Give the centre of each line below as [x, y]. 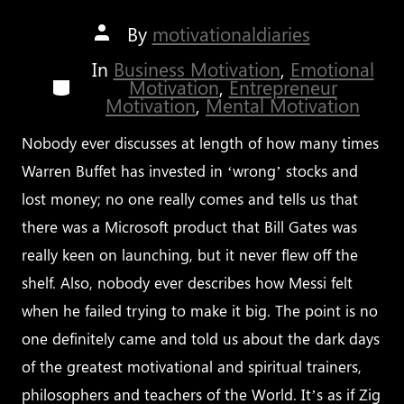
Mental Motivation [283, 106]
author [121, 50]
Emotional [332, 69]
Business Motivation [197, 69]
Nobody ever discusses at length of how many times [201, 143]
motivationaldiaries [231, 34]
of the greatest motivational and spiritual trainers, [192, 367]
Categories [94, 84]
